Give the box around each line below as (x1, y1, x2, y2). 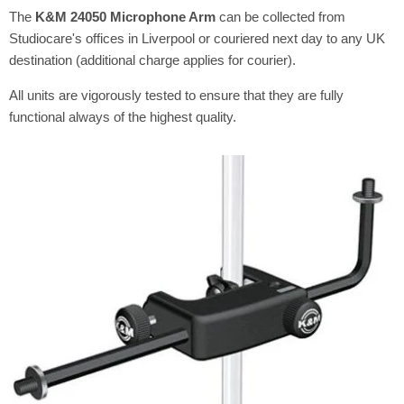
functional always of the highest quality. (9, 109, 236, 125)
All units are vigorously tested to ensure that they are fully (9, 87, 344, 104)
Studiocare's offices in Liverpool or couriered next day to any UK (9, 31, 385, 47)
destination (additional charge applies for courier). (9, 52, 296, 69)
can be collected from (219, 9, 345, 25)
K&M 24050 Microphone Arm (35, 9, 216, 25)
